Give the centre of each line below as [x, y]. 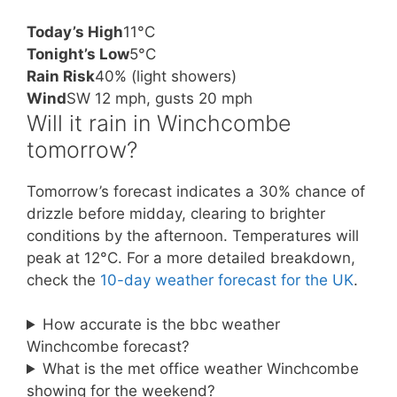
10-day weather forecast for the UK [227, 280]
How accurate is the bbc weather [162, 324]
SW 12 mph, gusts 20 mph [160, 98]
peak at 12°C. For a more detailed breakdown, [191, 257]
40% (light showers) [166, 76]
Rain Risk [61, 76]
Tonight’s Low [78, 54]
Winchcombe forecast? [108, 346]
